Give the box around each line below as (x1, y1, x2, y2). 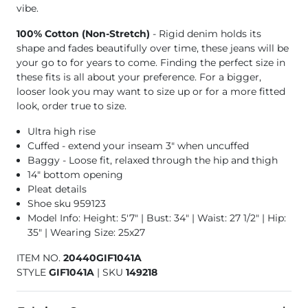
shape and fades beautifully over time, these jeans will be (16, 42, 289, 55)
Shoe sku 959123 (27, 197, 106, 210)
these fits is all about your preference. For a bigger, (16, 71, 261, 84)
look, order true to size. (16, 100, 126, 113)
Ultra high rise (27, 125, 96, 138)
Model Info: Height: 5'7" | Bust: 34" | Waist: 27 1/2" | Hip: (27, 212, 286, 225)
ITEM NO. (16, 252, 63, 265)
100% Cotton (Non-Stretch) (16, 27, 150, 41)
